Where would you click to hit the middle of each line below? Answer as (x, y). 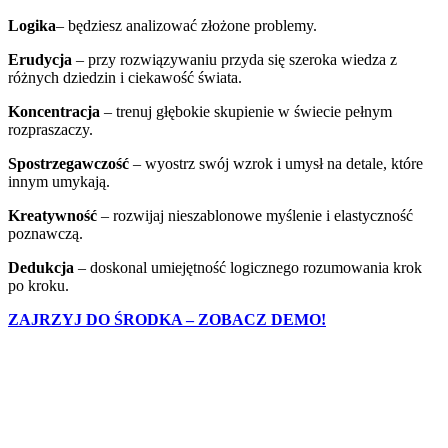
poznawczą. (45, 233)
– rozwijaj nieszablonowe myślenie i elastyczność (255, 215)
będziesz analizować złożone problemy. (192, 25)
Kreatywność (52, 215)
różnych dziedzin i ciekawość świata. (125, 77)
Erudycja (40, 59)
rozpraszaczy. (50, 129)
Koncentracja (54, 111)
